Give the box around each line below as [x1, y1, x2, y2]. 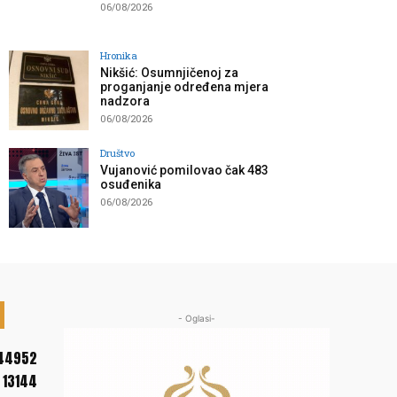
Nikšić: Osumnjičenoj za [100, 66, 238, 81]
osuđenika [100, 177, 161, 192]
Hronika [100, 49, 137, 63]
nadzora [100, 94, 150, 109]
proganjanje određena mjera [100, 80, 269, 95]
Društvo [100, 146, 135, 160]
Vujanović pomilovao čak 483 [100, 163, 269, 178]
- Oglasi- [178, 313, 215, 324]
